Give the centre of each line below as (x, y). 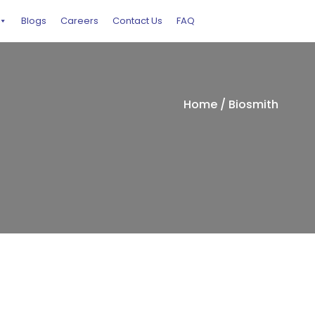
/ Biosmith (247, 104)
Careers (79, 21)
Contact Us (137, 21)
